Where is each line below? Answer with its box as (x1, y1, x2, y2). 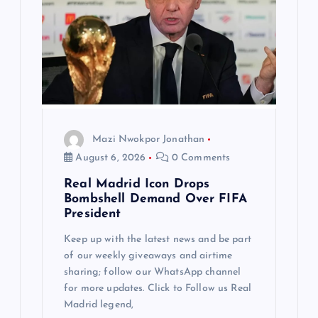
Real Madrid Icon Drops (64, 177, 210, 190)
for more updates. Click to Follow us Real (64, 283, 251, 294)
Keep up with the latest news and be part (64, 234, 251, 245)
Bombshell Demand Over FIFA (64, 192, 247, 205)
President (64, 207, 121, 220)
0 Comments (168, 153, 231, 164)
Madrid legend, (64, 299, 134, 310)
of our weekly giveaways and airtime (64, 250, 233, 261)
